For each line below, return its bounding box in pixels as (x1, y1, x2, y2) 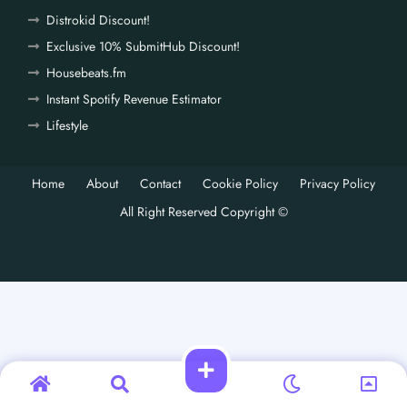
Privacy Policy (300, 174, 375, 193)
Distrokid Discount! (46, 11, 150, 29)
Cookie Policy (203, 174, 278, 193)
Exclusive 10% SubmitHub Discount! (46, 37, 240, 55)
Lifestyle (46, 116, 88, 134)
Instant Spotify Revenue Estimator (46, 90, 222, 108)
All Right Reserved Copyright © (119, 203, 288, 221)
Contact (140, 174, 181, 193)
